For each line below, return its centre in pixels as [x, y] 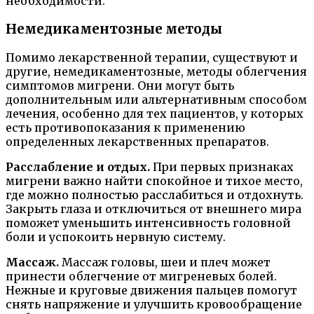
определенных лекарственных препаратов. [137, 141]
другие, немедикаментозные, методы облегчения [156, 71]
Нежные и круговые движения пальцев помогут [151, 290]
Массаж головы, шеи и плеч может [165, 262]
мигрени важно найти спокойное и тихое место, [154, 180]
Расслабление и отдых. [78, 166]
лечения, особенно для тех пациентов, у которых [155, 113]
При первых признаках [222, 166]
